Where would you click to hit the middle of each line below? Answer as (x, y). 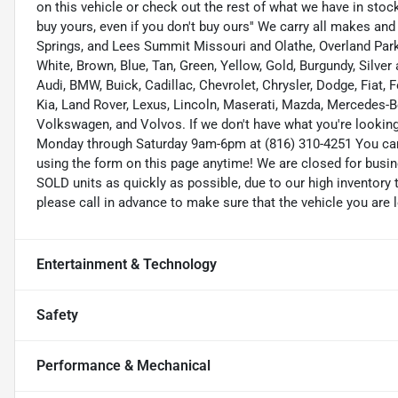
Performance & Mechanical (123, 366)
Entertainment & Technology (127, 265)
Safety (57, 315)
